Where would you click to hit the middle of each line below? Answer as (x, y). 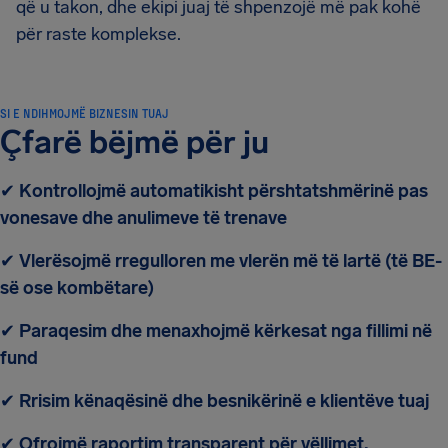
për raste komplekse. (98, 34)
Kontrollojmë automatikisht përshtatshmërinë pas (221, 191)
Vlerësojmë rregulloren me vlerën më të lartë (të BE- (228, 261)
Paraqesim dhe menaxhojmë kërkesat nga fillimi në (223, 331)
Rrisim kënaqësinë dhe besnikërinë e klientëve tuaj (222, 401)
